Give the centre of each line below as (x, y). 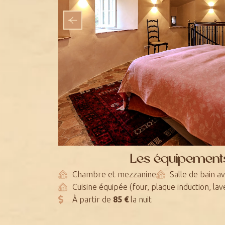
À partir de (92, 199)
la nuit (140, 199)
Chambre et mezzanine (114, 174)
